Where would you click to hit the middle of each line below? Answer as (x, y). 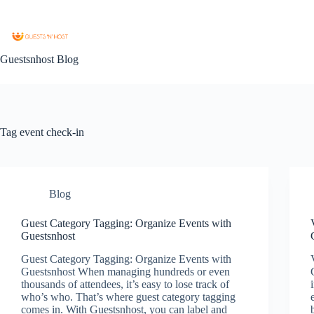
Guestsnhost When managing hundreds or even (125, 271)
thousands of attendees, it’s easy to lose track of (125, 284)
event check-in (50, 132)
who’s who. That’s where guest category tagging (128, 296)
